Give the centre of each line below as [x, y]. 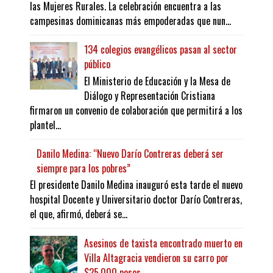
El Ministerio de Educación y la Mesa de [158, 81]
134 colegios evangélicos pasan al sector [161, 50]
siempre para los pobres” [84, 168]
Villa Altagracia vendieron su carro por [157, 257]
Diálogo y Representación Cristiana [150, 95]
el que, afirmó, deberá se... [79, 214]
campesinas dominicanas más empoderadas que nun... [130, 21]
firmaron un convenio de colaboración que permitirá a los [136, 110]
